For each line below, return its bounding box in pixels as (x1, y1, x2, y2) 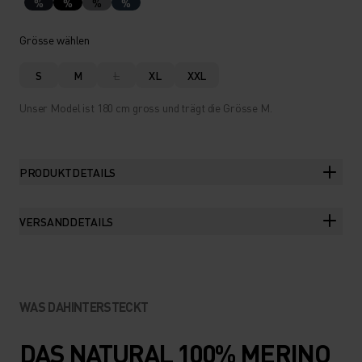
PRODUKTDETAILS (19, 165, 116, 179)
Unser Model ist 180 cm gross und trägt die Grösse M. (19, 100, 272, 115)
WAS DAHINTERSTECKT (19, 298, 149, 315)
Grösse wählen (19, 32, 90, 47)
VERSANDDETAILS (19, 214, 114, 229)
